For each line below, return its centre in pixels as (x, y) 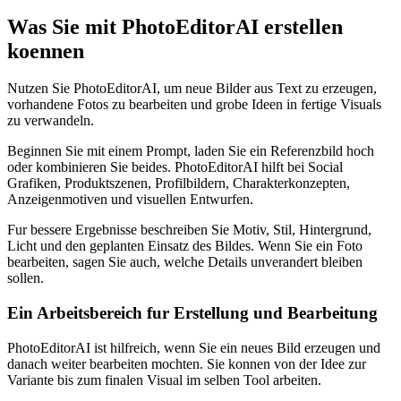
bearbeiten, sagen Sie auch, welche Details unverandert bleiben (185, 262)
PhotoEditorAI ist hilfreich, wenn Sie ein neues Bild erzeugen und (194, 347)
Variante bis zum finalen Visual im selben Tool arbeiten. (164, 380)
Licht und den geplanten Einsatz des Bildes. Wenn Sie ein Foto (185, 246)
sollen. (26, 278)
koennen (46, 51)
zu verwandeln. (51, 121)
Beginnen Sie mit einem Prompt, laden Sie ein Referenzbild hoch (191, 151)
